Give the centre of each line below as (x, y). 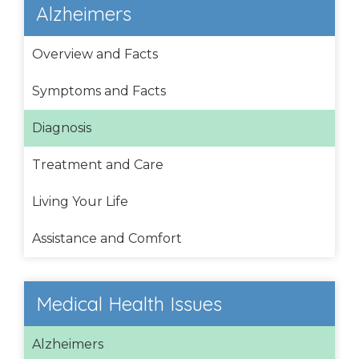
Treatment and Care (98, 164)
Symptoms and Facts (99, 91)
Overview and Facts (95, 54)
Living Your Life (80, 201)
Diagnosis (62, 127)
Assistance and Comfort (107, 238)
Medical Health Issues (129, 303)
